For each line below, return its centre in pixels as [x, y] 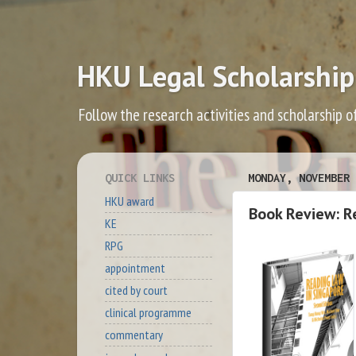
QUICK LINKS [140, 177]
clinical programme [148, 313]
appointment [135, 268]
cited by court [136, 290]
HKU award [130, 201]
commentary [134, 335]
